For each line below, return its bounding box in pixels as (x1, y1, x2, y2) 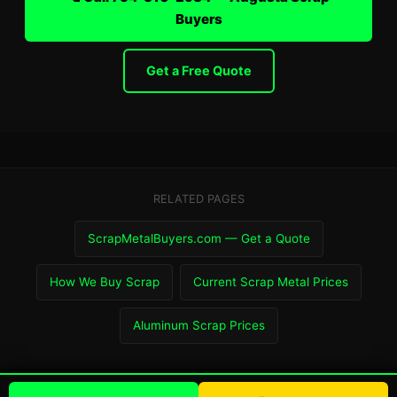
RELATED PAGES (152, 192, 245, 206)
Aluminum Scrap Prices (132, 318, 265, 332)
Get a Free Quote (145, 63, 252, 78)
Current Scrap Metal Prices (192, 275, 348, 289)
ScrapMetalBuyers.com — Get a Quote (87, 231, 310, 245)
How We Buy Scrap (49, 275, 160, 289)
